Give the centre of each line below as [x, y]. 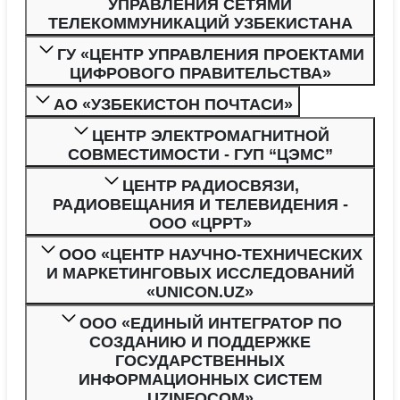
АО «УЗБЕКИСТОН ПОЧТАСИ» [173, 104]
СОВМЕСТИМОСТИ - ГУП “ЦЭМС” [200, 154]
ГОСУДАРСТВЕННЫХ [200, 360]
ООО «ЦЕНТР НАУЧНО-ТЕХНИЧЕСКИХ [211, 254]
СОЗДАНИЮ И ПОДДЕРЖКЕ [200, 342]
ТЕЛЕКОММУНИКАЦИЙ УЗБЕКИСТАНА [200, 23]
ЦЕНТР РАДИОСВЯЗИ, [211, 185]
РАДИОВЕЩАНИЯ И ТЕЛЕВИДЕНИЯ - [200, 204]
